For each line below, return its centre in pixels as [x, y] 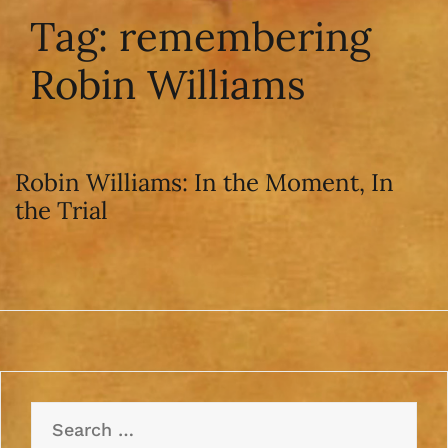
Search [60, 414]
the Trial [61, 210]
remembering [245, 36]
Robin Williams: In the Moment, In [204, 182]
